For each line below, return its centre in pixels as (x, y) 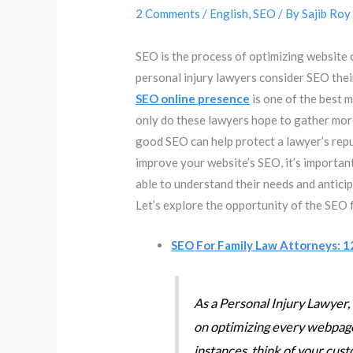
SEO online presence (193, 99)
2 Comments (168, 14)
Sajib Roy (327, 14)
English (229, 14)
